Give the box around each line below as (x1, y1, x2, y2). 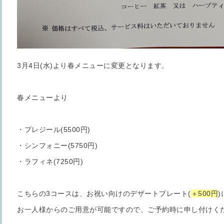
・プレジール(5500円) (17, 125, 90, 133)
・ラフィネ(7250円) (17, 157, 83, 165)
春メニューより (17, 93, 68, 101)
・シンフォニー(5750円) (17, 141, 97, 149)
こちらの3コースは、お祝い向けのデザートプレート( (17, 189, 191, 197)
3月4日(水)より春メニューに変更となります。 (17, 61, 169, 69)
